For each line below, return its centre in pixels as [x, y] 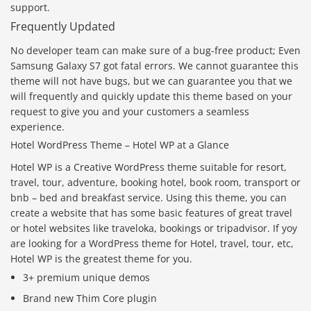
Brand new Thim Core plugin [90, 299]
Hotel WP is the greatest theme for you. [101, 259]
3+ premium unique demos [87, 278]
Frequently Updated [63, 27]
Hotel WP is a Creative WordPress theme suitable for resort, [149, 167]
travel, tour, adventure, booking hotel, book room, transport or [155, 183]
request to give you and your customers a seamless [130, 112]
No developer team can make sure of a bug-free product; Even [155, 51]
